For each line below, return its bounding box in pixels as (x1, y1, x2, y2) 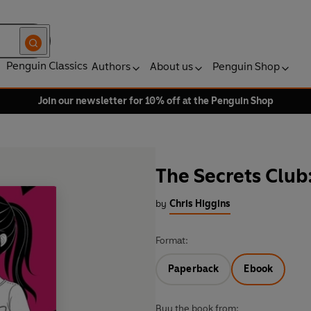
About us (150, 60, 193, 73)
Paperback (168, 263, 219, 276)
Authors (92, 60, 131, 73)
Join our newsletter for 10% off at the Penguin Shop (37, 95, 274, 107)
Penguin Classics (6, 59, 87, 72)
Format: (155, 235, 188, 247)
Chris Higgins (169, 198, 230, 210)
